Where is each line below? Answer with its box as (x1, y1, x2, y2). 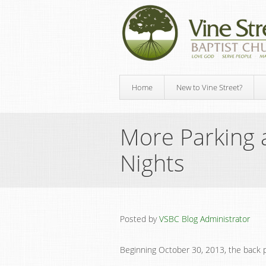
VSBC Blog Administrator (159, 213, 250, 224)
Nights (120, 147, 185, 178)
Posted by (120, 213, 159, 224)
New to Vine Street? (176, 82, 242, 93)
